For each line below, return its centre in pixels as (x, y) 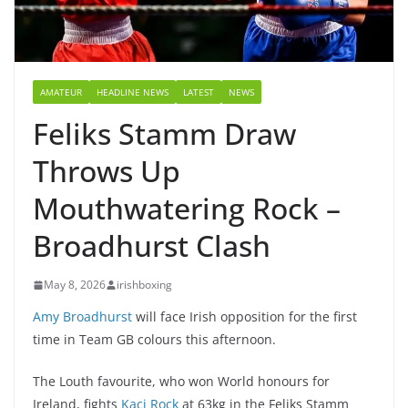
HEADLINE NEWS (133, 92)
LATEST (199, 92)
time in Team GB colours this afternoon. (154, 340)
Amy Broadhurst (82, 317)
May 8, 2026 (75, 285)
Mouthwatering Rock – (187, 209)
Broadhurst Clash (152, 246)
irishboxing (144, 285)
